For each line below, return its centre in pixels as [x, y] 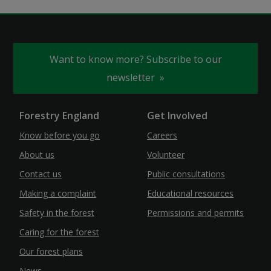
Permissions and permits [196, 213]
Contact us [41, 174]
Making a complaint [58, 194]
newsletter [132, 78]
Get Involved [178, 116]
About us [37, 155]
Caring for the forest [59, 232]
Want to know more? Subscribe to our [135, 60]
